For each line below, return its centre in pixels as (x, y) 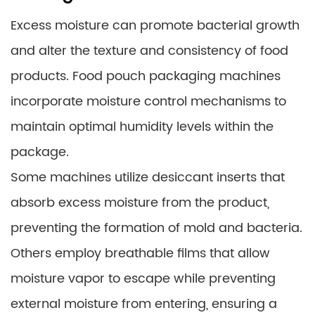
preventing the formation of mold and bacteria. (156, 228)
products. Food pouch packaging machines (146, 76)
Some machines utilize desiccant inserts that (148, 178)
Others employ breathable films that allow (140, 253)
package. (40, 152)
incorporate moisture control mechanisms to (148, 102)
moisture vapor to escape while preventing (143, 279)
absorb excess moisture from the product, (140, 203)
